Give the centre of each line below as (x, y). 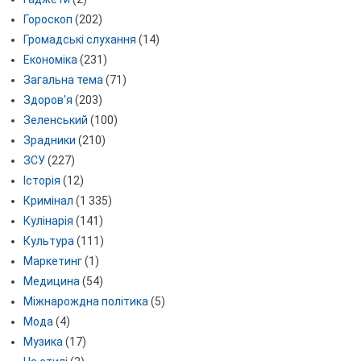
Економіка (50, 60)
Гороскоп (48, 20)
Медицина (51, 282)
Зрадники (49, 141)
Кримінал (48, 201)
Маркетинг (52, 261)
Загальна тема (63, 80)
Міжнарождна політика (85, 302)
